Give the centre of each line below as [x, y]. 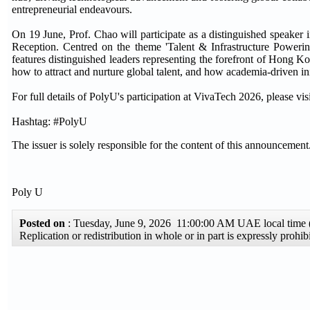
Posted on [44, 223]
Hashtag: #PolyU [49, 121]
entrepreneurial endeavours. [72, 9]
